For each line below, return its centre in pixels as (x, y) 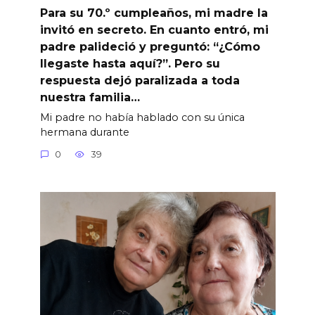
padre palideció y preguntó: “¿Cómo (150, 46)
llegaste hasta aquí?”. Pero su (130, 63)
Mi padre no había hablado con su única (142, 117)
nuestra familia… (90, 97)
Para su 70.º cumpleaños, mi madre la (154, 13)
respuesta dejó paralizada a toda (140, 80)
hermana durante (84, 132)
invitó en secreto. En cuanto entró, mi (154, 30)
